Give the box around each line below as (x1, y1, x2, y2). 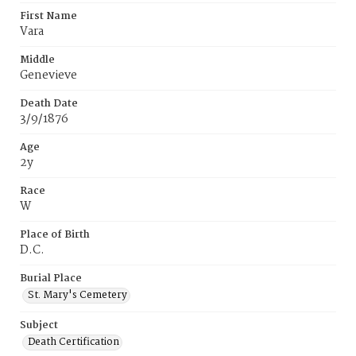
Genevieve (20, 66, 77, 85)
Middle (20, 52, 55, 68)
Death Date (20, 95, 78, 112)
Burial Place (20, 270, 82, 287)
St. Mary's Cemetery (28, 287, 127, 304)
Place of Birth (20, 226, 90, 243)
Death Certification (28, 334, 119, 350)
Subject (20, 317, 58, 334)
